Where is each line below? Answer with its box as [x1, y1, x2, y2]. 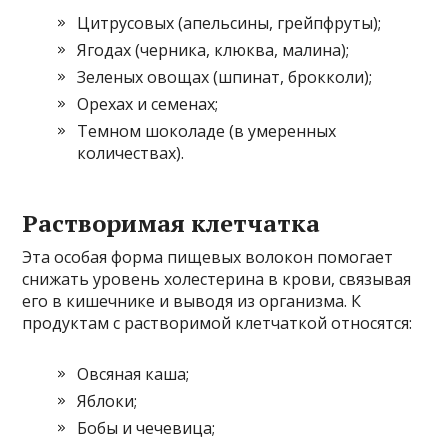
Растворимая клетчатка [22, 206, 321, 239]
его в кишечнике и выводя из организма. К [22, 289, 362, 312]
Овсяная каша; [77, 362, 190, 385]
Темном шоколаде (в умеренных [77, 119, 337, 142]
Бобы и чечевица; [77, 416, 216, 439]
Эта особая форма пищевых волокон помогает [22, 245, 394, 268]
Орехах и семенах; [77, 92, 219, 115]
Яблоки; [77, 389, 138, 412]
